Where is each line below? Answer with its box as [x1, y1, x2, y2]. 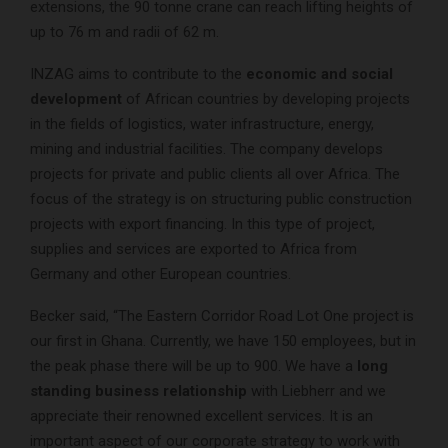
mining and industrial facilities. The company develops [30, 140, 383, 159]
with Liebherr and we [247, 382, 386, 401]
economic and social [242, 65, 393, 84]
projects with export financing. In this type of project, [30, 215, 375, 234]
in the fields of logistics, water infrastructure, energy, [30, 115, 374, 134]
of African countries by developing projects [122, 90, 410, 109]
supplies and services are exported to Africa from [30, 240, 357, 259]
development [30, 90, 122, 109]
